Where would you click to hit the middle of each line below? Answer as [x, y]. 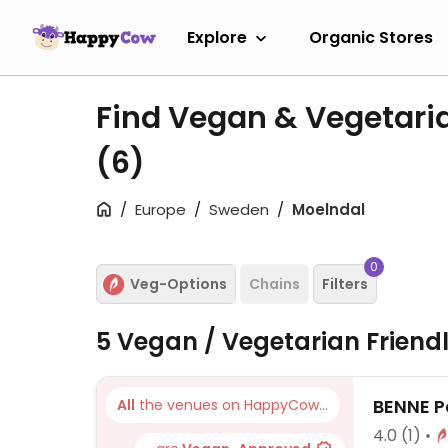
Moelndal [328, 209]
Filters [345, 283]
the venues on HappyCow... [231, 405]
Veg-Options [178, 283]
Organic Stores [371, 37]
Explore [217, 37]
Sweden [239, 209]
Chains [274, 283]
